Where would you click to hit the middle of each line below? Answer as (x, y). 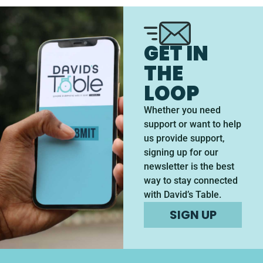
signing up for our (181, 153)
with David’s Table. (183, 195)
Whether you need (183, 110)
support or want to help (193, 124)
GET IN (176, 54)
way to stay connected (191, 181)
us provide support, (185, 139)
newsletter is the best (189, 167)
